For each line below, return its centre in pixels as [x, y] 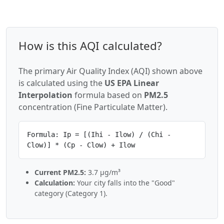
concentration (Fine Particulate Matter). [93, 107]
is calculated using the [61, 83]
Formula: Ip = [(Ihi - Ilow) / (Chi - [99, 134]
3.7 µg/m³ [103, 172]
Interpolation [45, 95]
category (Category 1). [71, 193]
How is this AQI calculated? [90, 46]
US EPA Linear [132, 83]
